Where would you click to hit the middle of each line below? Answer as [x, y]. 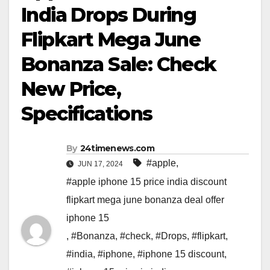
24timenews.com [117, 149]
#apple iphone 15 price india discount [146, 182]
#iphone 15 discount [181, 254]
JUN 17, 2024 [100, 164]
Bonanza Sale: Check [119, 64]
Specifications [87, 114]
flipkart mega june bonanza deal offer [145, 200]
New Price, [71, 89]
